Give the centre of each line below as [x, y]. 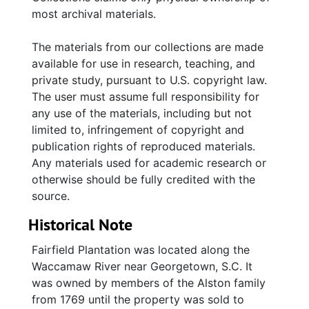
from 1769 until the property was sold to [138, 299]
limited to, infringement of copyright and [138, 130]
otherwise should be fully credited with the [143, 179]
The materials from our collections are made [148, 47]
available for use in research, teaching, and [143, 63]
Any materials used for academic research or [149, 163]
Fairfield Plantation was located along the [141, 250]
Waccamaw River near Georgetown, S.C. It [142, 266]
